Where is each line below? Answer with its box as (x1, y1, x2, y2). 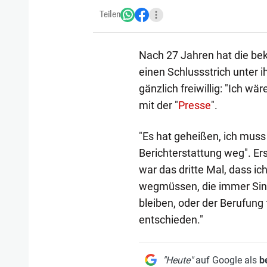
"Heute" (162, 254, 193, 266)
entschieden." (138, 213, 203, 226)
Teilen (100, 8, 120, 20)
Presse (178, 98, 211, 111)
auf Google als (193, 254, 259, 266)
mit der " (138, 98, 178, 111)
